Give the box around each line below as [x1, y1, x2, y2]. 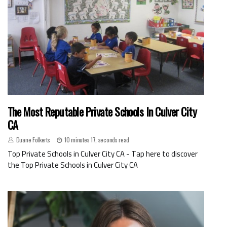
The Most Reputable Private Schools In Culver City [8, 103, 197, 120]
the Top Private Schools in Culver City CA [8, 158, 138, 173]
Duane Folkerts [16, 135, 50, 144]
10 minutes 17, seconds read [64, 135, 130, 144]
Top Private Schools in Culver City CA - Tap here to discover [8, 146, 198, 162]
